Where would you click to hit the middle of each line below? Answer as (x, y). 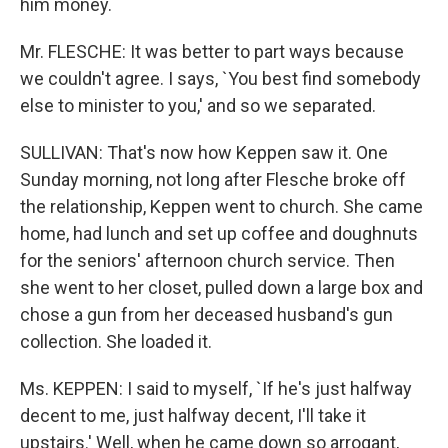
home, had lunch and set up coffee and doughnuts (219, 233)
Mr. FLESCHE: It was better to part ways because (212, 51)
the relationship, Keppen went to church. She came (221, 206)
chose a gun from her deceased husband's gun (206, 314)
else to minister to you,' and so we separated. (198, 105)
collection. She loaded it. (116, 341)
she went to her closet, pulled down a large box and (221, 287)
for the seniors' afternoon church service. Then (207, 260)
